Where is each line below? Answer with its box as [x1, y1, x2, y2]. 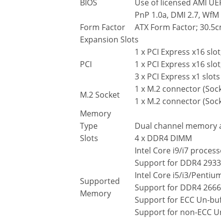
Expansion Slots [80, 34, 139, 45]
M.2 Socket [80, 89, 120, 101]
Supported [80, 176, 120, 187]
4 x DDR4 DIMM [135, 133, 192, 144]
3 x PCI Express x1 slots [135, 71, 220, 82]
